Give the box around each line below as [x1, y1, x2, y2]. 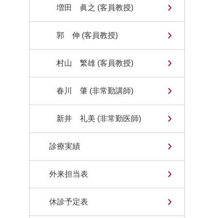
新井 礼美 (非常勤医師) [56, 114, 141, 123]
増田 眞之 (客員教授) [56, 3, 133, 12]
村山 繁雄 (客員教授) [56, 59, 133, 67]
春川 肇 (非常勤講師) [56, 87, 133, 95]
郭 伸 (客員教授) [56, 31, 118, 39]
